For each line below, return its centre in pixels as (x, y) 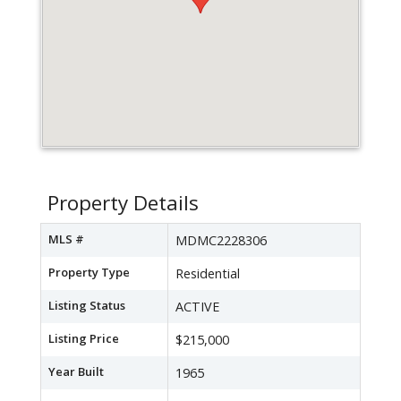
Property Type (89, 273)
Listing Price (84, 339)
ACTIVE (197, 307)
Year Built (76, 372)
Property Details (123, 203)
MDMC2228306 (221, 241)
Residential (208, 274)
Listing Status (87, 306)
